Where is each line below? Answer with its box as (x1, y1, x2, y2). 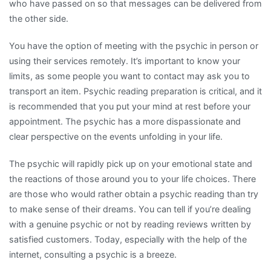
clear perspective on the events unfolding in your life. (9, 131, 223, 142)
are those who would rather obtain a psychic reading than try (9, 189, 258, 199)
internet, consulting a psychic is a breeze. (9, 249, 177, 260)
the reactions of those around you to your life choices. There (9, 174, 256, 184)
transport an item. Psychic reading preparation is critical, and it (9, 85, 262, 96)
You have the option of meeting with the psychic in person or (9, 40, 258, 51)
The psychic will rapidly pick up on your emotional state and (9, 158, 252, 169)
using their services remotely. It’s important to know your (9, 55, 240, 66)
